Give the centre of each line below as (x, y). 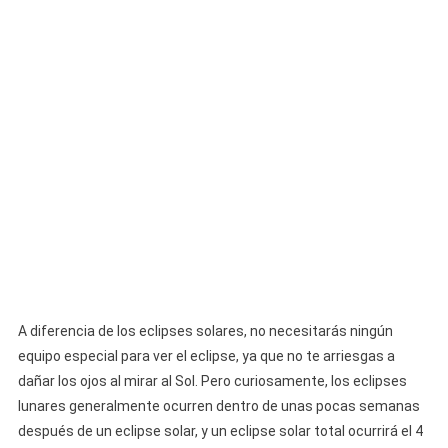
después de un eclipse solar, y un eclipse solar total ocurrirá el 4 (220, 430)
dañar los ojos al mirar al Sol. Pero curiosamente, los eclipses (212, 380)
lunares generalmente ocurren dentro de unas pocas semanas (218, 405)
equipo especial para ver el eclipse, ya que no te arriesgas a (206, 355)
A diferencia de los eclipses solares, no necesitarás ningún (205, 330)
